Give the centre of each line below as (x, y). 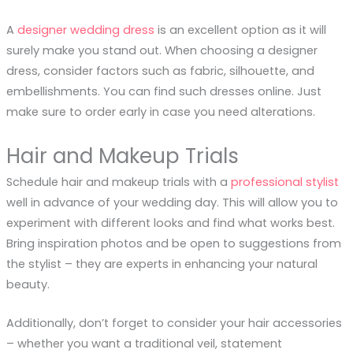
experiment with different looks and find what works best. (170, 223)
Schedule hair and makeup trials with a (118, 182)
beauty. (28, 284)
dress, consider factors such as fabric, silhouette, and (160, 71)
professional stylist (284, 182)
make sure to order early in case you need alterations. (160, 112)
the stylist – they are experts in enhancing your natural (162, 264)
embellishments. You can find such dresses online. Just (163, 92)
